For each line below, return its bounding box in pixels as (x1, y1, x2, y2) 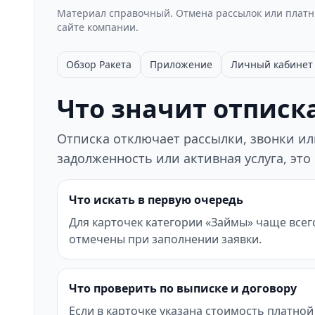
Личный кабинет (231, 58, 313, 71)
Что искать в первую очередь (69, 192, 243, 207)
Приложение (150, 58, 212, 71)
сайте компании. (57, 20, 139, 34)
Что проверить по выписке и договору (69, 281, 297, 296)
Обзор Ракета (66, 58, 131, 71)
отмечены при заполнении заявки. (69, 231, 262, 247)
